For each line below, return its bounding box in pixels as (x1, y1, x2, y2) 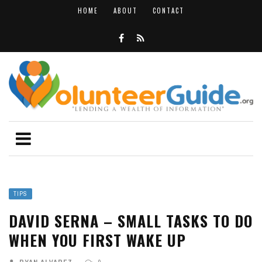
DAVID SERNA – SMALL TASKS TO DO (9, 209, 253, 232)
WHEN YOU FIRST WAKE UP (9, 228, 186, 251)
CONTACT (153, 6, 184, 15)
